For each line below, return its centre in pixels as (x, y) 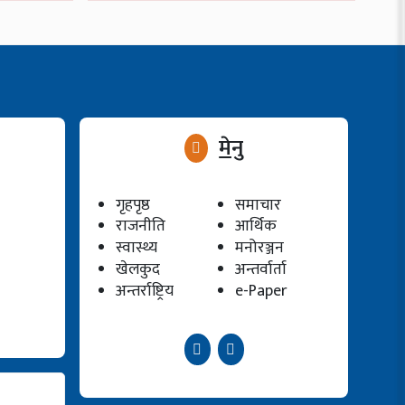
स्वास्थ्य (137, 248)
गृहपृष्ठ (133, 204)
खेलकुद (138, 268)
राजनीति (141, 226)
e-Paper (260, 290)
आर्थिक (255, 226)
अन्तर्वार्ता (260, 268)
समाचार (258, 204)
